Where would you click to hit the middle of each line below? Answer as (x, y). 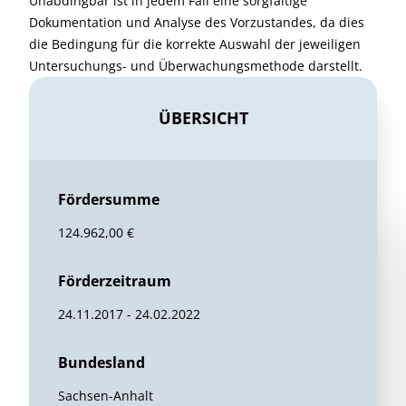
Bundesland (101, 363)
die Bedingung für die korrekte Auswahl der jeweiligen (195, 44)
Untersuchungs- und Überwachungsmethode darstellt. (196, 66)
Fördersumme (109, 200)
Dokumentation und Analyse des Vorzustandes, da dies (197, 23)
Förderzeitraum (115, 281)
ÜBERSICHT (203, 118)
